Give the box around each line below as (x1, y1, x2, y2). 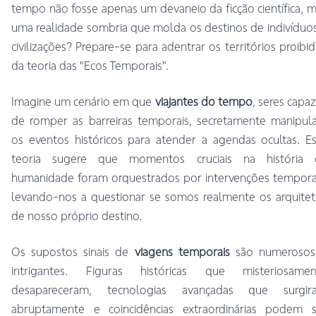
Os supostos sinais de (11, 245, 135, 259)
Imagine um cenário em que (11, 95, 155, 109)
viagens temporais (134, 245, 230, 259)
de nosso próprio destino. (11, 209, 142, 223)
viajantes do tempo (154, 95, 253, 109)
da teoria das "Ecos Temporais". (11, 59, 169, 73)
